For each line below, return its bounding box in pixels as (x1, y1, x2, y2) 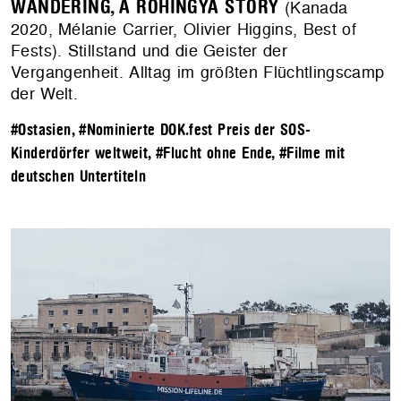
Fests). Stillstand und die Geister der (11, 39, 287, 63)
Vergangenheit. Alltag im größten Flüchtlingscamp (11, 61, 385, 84)
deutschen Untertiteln (11, 168, 147, 186)
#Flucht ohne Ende (155, 145, 272, 163)
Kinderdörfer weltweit (11, 145, 149, 163)
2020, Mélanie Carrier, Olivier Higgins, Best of (11, 18, 356, 41)
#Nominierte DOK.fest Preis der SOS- (79, 122, 311, 140)
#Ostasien (11, 122, 72, 140)
